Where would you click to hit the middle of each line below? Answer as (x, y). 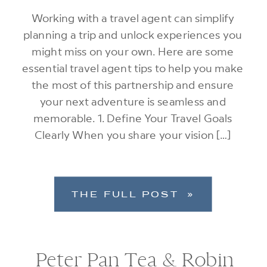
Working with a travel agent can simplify (133, 18)
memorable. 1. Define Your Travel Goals (133, 118)
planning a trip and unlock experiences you (133, 34)
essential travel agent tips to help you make (133, 68)
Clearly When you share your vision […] (133, 134)
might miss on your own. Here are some (133, 51)
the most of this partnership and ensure (133, 84)
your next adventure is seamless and (133, 101)
